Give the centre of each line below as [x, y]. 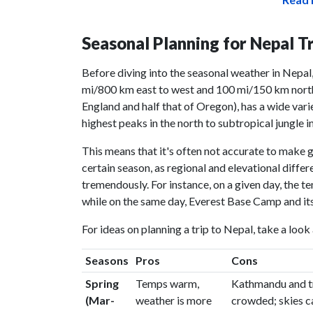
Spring [102, 283]
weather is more [173, 300]
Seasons [107, 260]
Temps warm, [167, 283]
